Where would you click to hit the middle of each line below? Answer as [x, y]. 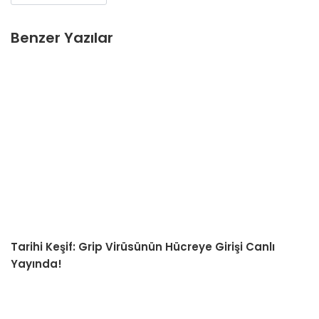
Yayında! [36, 264]
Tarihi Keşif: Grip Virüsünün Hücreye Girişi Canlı [143, 247]
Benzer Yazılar [62, 37]
